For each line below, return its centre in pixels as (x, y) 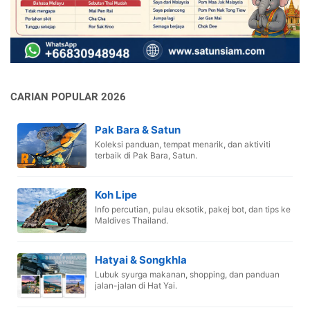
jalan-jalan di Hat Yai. (136, 285)
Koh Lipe (116, 195)
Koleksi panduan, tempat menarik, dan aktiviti (183, 144)
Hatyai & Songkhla (141, 260)
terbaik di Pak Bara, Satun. (146, 155)
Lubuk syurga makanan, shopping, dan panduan (187, 274)
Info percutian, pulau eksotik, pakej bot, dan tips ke (193, 209)
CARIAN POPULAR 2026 (68, 97)
